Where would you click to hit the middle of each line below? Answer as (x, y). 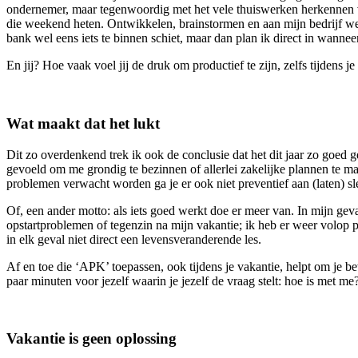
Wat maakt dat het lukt (83, 123)
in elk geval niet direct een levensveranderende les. (134, 239)
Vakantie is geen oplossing (91, 339)
